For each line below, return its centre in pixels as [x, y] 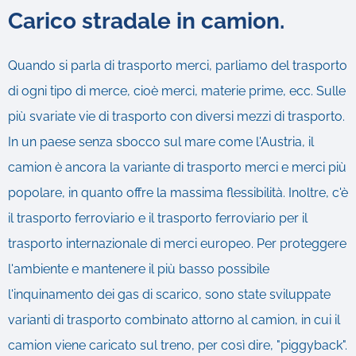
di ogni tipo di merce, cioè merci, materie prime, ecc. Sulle [177, 91]
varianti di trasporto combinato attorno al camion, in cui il [174, 319]
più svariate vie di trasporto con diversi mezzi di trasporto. [176, 116]
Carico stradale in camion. [146, 21]
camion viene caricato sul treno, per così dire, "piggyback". [178, 345]
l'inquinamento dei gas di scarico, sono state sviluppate [169, 294]
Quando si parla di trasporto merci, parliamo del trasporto [178, 65]
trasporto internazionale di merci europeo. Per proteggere [177, 243]
